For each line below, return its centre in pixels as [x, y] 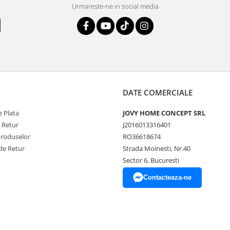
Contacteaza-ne [167, 177]
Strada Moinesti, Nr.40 [157, 148]
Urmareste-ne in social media [115, 6]
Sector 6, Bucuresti [151, 160]
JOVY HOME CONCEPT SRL [164, 113]
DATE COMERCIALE [158, 92]
